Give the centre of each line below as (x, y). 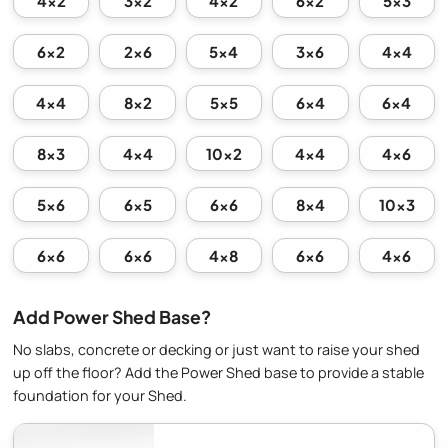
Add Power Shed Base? (112, 317)
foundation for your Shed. (100, 395)
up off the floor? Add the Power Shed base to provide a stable (218, 372)
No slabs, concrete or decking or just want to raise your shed (216, 349)
